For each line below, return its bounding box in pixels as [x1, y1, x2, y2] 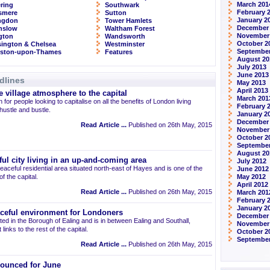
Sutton [105, 9, 127, 16]
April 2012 [237, 181, 268, 188]
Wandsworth [105, 33, 145, 40]
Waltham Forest [105, 25, 155, 32]
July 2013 [237, 63, 266, 71]
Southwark [105, 1, 139, 8]
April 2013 [237, 87, 268, 94]
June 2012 [237, 165, 269, 172]
